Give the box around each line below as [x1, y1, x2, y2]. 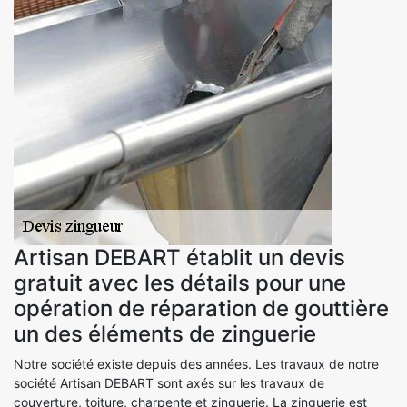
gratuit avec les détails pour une [14, 269, 346, 296]
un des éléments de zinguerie [14, 320, 316, 347]
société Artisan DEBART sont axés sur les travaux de [14, 374, 324, 391]
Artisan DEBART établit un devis [14, 243, 345, 271]
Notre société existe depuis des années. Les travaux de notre [14, 355, 379, 372]
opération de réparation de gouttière [14, 294, 389, 322]
